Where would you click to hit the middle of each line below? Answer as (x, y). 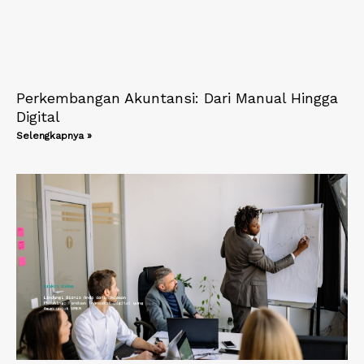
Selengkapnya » (54, 135)
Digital (38, 116)
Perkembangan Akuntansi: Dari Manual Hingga (177, 97)
